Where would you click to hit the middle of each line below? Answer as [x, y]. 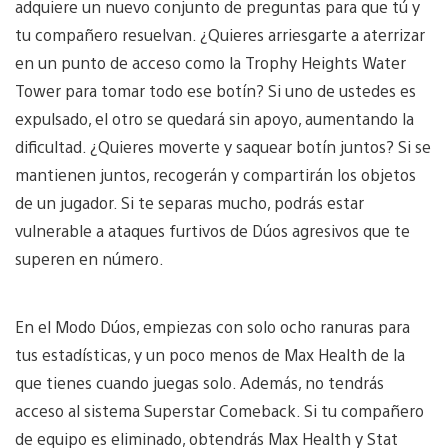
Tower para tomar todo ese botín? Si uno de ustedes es [215, 90]
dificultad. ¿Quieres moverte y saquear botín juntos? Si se [223, 146]
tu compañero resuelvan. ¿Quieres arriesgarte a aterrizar [220, 34]
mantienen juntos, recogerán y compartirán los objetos [215, 174]
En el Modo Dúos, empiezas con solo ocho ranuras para [212, 326]
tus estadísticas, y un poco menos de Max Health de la [210, 354]
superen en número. [91, 258]
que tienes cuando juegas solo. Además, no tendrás [199, 382]
